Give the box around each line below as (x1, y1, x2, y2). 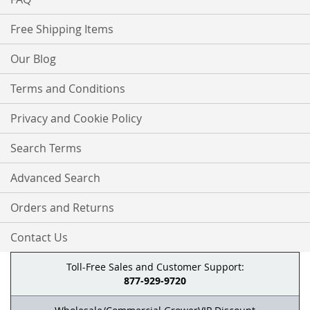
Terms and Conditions (10, 81, 125, 97)
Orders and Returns (10, 200, 114, 216)
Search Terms (10, 140, 82, 156)
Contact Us (10, 230, 68, 246)
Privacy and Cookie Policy (10, 111, 142, 127)
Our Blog (10, 51, 56, 67)
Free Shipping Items (10, 21, 113, 37)
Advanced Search (10, 170, 100, 186)
